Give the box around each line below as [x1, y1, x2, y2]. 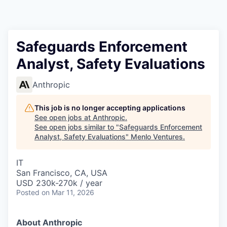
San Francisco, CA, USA [16, 168, 107, 178]
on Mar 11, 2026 [42, 188, 94, 197]
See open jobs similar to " [34, 123, 119, 131]
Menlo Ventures [131, 132, 183, 141]
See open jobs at [34, 113, 93, 122]
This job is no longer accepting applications [34, 103, 185, 112]
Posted [16, 188, 40, 197]
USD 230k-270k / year [16, 178, 102, 188]
